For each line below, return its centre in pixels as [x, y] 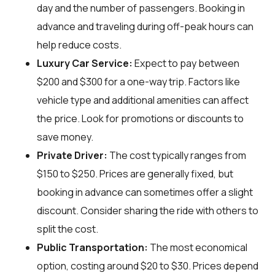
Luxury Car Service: [85, 63]
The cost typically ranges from [177, 155]
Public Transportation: [92, 247]
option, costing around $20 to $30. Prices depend [148, 265]
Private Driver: [72, 155]
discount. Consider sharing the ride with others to [148, 210]
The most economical [198, 247]
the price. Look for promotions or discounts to [140, 118]
